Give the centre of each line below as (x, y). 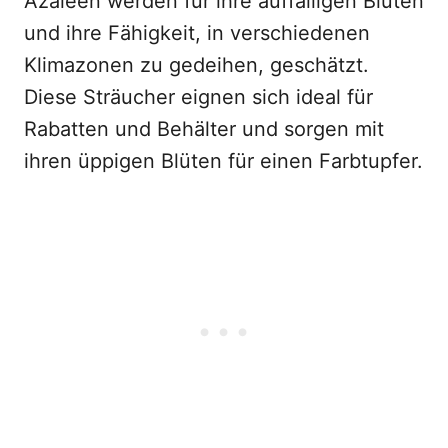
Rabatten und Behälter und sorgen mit (204, 129)
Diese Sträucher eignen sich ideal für (198, 97)
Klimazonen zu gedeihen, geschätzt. (196, 65)
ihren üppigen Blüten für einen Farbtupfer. (223, 161)
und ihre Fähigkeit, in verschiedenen (197, 33)
